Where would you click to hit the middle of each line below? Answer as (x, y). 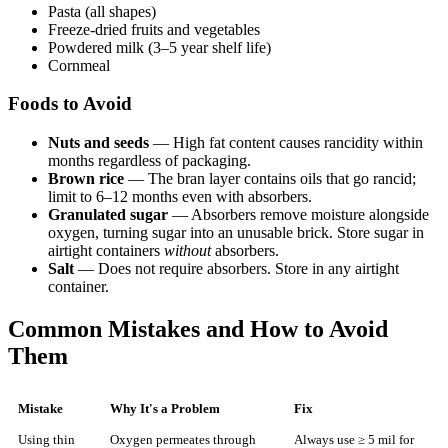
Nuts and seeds (98, 142)
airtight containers (106, 250)
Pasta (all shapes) (102, 11)
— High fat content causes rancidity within (286, 142)
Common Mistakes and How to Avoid (198, 328)
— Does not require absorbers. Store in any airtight (236, 268)
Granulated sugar (108, 214)
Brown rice (86, 178)
